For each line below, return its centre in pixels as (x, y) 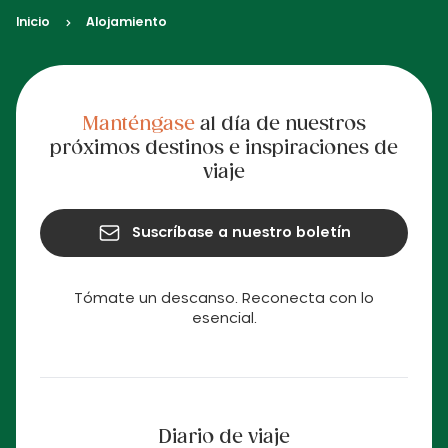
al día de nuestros (280, 125)
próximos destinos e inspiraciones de (224, 149)
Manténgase (138, 125)
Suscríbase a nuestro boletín (241, 233)
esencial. (224, 319)
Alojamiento (126, 22)
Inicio (33, 22)
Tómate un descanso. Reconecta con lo (224, 299)
